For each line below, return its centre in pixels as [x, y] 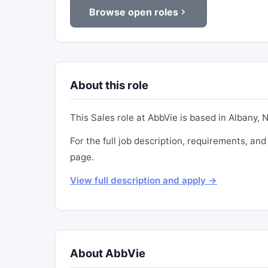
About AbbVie [108, 253]
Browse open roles [134, 12]
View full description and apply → [144, 181]
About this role [109, 85]
